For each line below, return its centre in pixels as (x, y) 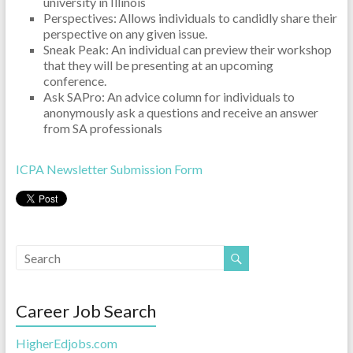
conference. (74, 81)
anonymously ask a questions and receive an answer (180, 112)
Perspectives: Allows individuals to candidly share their (190, 18)
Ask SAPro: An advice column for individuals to (169, 97)
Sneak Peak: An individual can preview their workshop (187, 49)
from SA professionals (102, 128)
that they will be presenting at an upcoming (158, 65)
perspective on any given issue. (125, 33)
